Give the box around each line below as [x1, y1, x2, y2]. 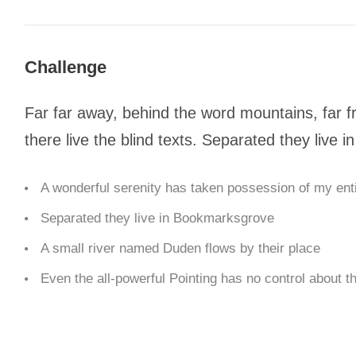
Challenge [24, 57, 106, 77]
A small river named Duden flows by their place [40, 241, 320, 256]
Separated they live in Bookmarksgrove [40, 211, 274, 226]
